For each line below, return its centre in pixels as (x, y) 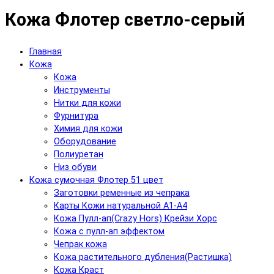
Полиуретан (79, 154)
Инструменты (82, 90)
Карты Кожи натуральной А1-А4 (120, 206)
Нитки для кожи (87, 103)
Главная (46, 51)
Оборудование (85, 141)
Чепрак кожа (80, 244)
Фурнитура (76, 116)
